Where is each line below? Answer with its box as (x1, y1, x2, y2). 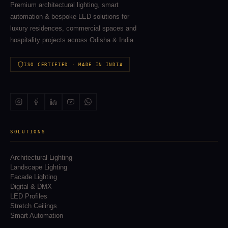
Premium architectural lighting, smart (10, 1, 119, 9)
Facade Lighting (10, 173, 57, 181)
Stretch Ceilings (10, 202, 57, 210)
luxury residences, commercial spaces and (10, 24, 136, 33)
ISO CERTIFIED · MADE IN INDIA (24, 62, 123, 67)
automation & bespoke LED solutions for (10, 13, 129, 21)
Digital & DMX (10, 183, 52, 191)
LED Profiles (10, 192, 47, 201)
